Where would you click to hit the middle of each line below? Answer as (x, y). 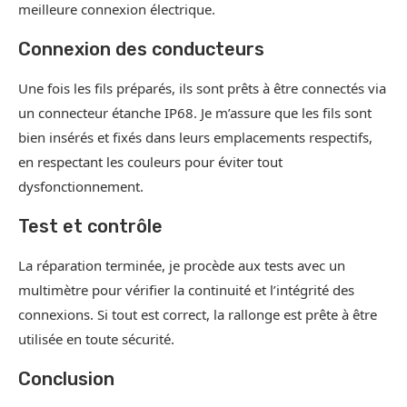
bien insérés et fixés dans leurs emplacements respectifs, (195, 138)
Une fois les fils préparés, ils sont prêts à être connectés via (202, 89)
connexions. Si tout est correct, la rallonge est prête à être (198, 315)
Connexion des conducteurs (141, 50)
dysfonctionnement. (81, 187)
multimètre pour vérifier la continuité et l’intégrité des (186, 290)
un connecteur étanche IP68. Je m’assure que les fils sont (195, 113)
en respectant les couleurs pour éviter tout (150, 162)
